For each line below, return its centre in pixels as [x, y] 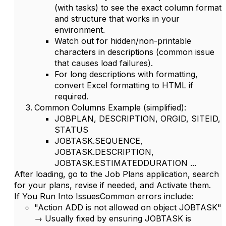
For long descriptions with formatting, [126, 74]
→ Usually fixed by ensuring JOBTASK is [113, 218]
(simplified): [163, 107]
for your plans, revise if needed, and [85, 185]
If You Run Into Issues [57, 196]
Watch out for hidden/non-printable [123, 41]
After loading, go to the [60, 174]
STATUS [71, 130]
